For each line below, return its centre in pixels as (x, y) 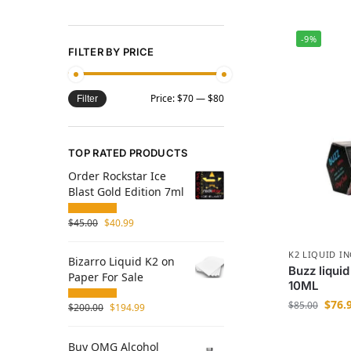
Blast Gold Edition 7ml (126, 192)
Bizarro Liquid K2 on (121, 261)
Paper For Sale (106, 277)
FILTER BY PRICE (111, 51)
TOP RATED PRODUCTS (128, 153)
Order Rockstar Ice (117, 176)
